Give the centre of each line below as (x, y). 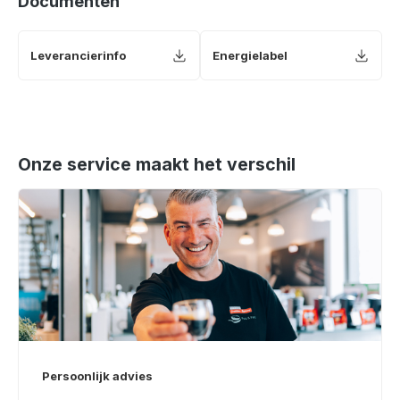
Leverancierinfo (78, 55)
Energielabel (250, 55)
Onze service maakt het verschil (157, 164)
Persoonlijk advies (97, 376)
